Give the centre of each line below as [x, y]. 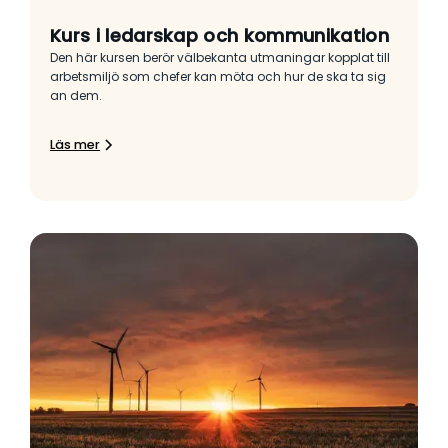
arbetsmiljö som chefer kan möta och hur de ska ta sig [218, 77]
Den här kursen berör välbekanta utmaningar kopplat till [220, 58]
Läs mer [75, 145]
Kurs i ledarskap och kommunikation [219, 36]
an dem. [76, 96]
